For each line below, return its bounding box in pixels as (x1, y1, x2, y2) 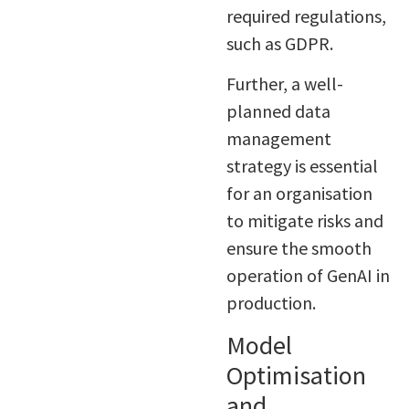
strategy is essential (225, 154, 378, 178)
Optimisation (225, 358, 366, 392)
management (225, 127, 331, 151)
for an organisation (225, 182, 372, 205)
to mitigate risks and (225, 209, 383, 233)
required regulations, (225, 4, 386, 27)
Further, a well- (225, 72, 343, 96)
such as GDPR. (225, 31, 333, 55)
